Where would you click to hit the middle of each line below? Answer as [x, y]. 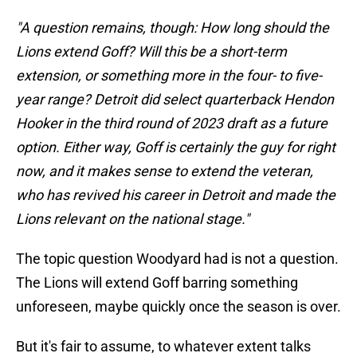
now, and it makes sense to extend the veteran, [165, 171]
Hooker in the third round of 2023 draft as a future [172, 124]
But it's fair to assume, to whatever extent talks [163, 347]
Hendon [309, 100]
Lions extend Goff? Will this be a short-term [151, 52]
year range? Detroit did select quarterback [150, 100]
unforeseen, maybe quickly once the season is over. [178, 307]
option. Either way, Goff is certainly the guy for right [176, 147]
